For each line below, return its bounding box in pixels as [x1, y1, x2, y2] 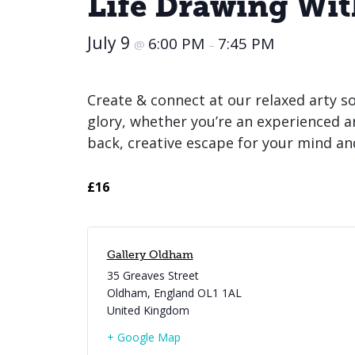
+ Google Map [106, 330, 181, 345]
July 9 [86, 32, 134, 55]
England [153, 285, 194, 301]
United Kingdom [106, 303, 189, 319]
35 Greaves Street [106, 268, 199, 284]
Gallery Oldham [106, 248, 193, 262]
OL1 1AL [197, 285, 242, 301]
